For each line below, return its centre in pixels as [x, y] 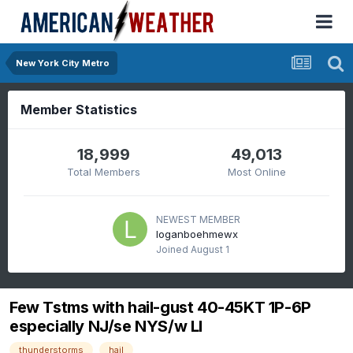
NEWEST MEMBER [198, 219]
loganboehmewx [197, 234]
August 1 [210, 249]
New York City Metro [63, 63]
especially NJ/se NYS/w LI [106, 327]
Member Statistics [79, 110]
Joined [173, 249]
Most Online [256, 172]
